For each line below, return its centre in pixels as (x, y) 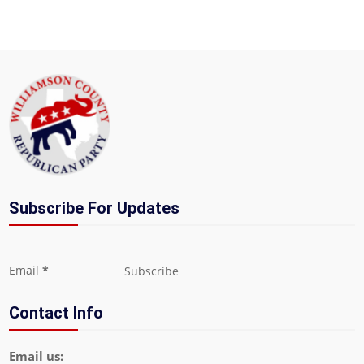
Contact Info (56, 313)
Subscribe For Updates (95, 208)
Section (28, 250)
